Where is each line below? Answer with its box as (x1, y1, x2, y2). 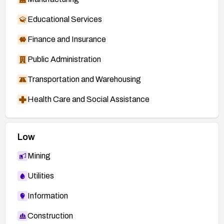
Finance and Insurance (27, 34, 106, 43)
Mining (27, 151, 50, 160)
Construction (27, 211, 73, 220)
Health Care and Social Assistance (27, 94, 149, 103)
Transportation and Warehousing (27, 74, 141, 83)
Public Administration (27, 54, 101, 63)
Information (27, 191, 68, 200)
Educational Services (27, 14, 102, 23)
